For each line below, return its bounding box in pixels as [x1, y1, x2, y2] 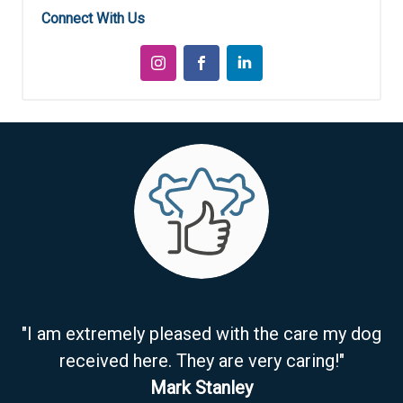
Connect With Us [41, 9, 145, 27]
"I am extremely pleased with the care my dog [22, 322, 381, 345]
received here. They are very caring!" [58, 349, 345, 372]
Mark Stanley [150, 376, 253, 399]
